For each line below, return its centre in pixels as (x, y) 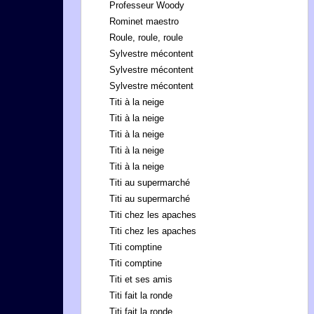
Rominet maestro (144, 21)
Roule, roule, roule (146, 37)
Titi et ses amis (141, 279)
